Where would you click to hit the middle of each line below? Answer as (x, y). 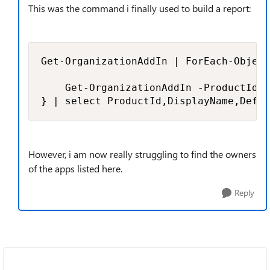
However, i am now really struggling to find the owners (142, 154)
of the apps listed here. (75, 168)
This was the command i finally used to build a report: (140, 8)
